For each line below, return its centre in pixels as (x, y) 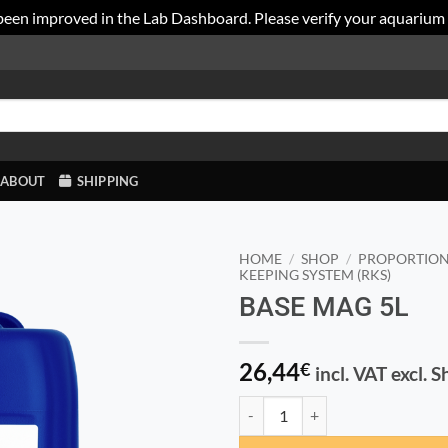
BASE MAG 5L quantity (310, 406)
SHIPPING (107, 181)
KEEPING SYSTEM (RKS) (315, 275)
